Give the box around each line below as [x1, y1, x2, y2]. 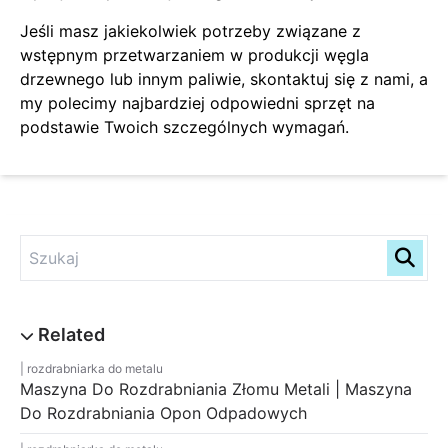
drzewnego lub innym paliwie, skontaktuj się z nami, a [20, 68, 428, 89]
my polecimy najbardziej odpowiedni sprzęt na [20, 92, 375, 113]
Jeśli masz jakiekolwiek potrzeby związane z [20, 20, 361, 41]
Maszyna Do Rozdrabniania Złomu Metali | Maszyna [20, 378, 412, 399]
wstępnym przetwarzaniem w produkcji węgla [20, 44, 369, 65]
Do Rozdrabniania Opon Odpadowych [20, 402, 307, 423]
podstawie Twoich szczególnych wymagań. [20, 116, 349, 137]
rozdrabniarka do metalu [27, 360, 163, 376]
